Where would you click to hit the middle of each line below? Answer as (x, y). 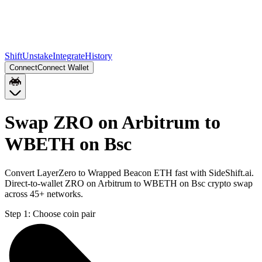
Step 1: (18, 213)
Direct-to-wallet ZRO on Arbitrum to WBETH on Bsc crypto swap (129, 183)
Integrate (69, 56)
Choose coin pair (64, 213)
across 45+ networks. (44, 194)
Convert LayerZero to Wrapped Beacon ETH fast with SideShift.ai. (129, 173)
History (99, 56)
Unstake (37, 56)
